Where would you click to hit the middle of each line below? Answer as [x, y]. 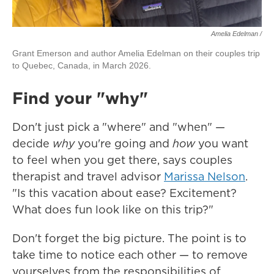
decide [32, 143]
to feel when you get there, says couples [122, 160]
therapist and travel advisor [88, 176]
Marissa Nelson [205, 176]
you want [223, 143]
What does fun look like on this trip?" [113, 209]
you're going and [124, 143]
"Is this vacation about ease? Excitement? [124, 193]
